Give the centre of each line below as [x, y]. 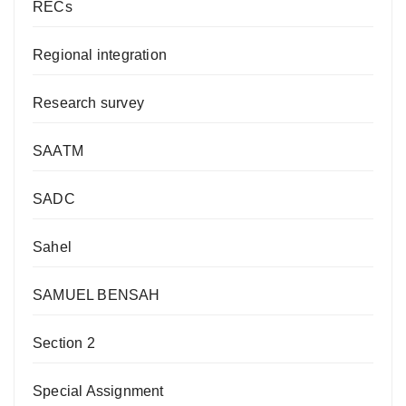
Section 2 [64, 343]
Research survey [88, 102]
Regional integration [100, 54]
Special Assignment [98, 391]
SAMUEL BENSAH [97, 295]
